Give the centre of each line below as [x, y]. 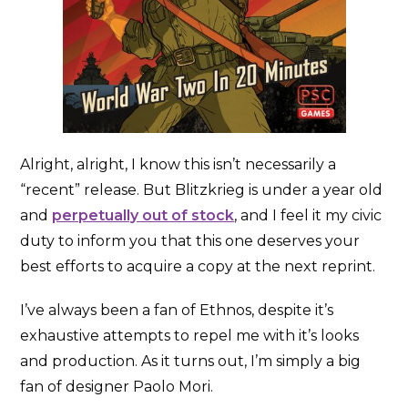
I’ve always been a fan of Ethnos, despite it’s [177, 310]
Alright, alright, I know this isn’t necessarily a [178, 164]
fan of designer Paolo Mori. [117, 386]
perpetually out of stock [143, 215]
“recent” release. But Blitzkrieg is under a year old [202, 189]
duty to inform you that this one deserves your [190, 240]
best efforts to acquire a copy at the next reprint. [198, 266]
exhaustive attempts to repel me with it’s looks [190, 335]
